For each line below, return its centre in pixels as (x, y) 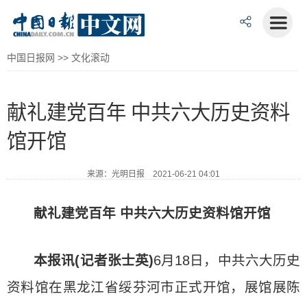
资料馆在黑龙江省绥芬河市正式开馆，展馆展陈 (153, 287)
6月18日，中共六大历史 (227, 260)
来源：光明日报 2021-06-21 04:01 (153, 174)
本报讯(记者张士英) (94, 260)
